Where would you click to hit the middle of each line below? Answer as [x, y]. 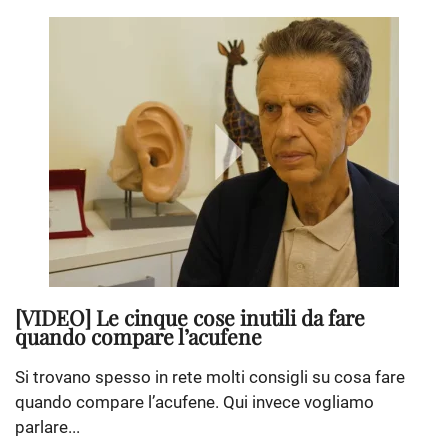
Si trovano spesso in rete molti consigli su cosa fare [210, 377]
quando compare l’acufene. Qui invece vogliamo [194, 402]
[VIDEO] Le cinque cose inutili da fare [190, 317]
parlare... [47, 427]
